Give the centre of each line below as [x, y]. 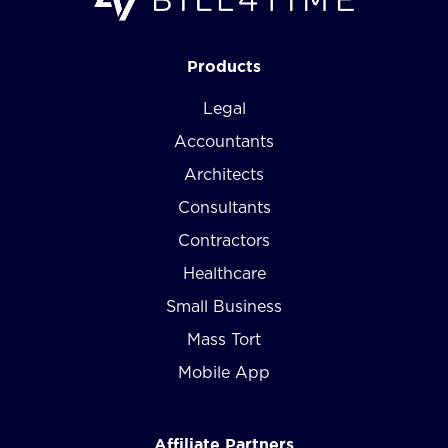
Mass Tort [224, 339]
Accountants [224, 141]
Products [224, 65]
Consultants [224, 207]
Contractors [224, 240]
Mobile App [224, 372]
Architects [224, 174]
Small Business [224, 306]
